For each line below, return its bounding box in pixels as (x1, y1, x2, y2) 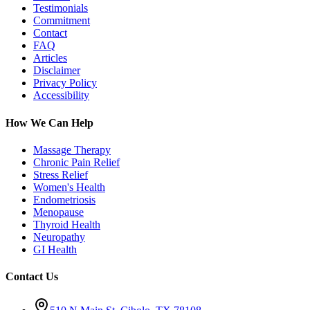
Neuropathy (33, 230, 85, 243)
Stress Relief (33, 168, 88, 181)
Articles (33, 52, 67, 64)
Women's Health (33, 181, 105, 193)
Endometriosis (33, 193, 95, 206)
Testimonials (33, 2, 88, 15)
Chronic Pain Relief (33, 156, 120, 168)
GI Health (33, 243, 77, 255)
